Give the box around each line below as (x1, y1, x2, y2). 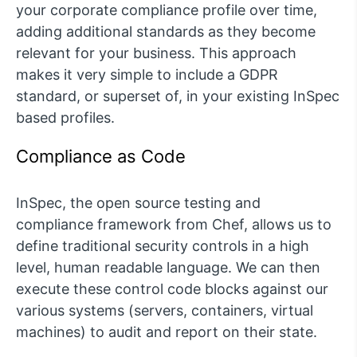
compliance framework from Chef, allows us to (16, 215, 331, 233)
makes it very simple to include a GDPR (16, 65, 278, 83)
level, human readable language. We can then (16, 258, 320, 276)
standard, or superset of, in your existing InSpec (16, 87, 339, 104)
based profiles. (16, 108, 115, 126)
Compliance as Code (16, 145, 186, 167)
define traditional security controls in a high (16, 237, 309, 254)
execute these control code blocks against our (16, 280, 328, 297)
